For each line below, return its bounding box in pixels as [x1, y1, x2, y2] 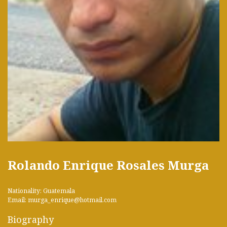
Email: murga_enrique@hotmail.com [8, 195, 117, 204]
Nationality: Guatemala [8, 186, 75, 195]
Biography [8, 213, 54, 225]
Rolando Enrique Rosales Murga [8, 156, 209, 173]
